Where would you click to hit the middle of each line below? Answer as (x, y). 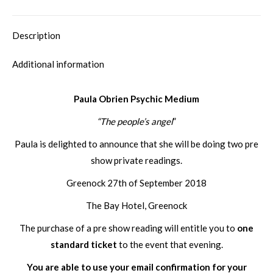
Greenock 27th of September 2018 (136, 183)
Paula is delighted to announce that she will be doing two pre (136, 144)
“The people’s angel (135, 122)
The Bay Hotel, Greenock (136, 206)
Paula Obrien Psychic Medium (136, 99)
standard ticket (83, 245)
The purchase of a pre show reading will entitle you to (128, 228)
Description (36, 36)
